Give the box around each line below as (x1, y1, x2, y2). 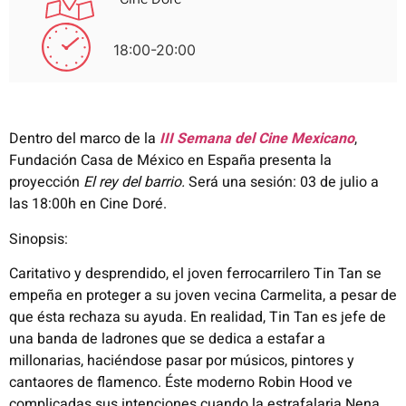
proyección (9, 171, 83, 194)
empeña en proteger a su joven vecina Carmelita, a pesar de (9, 285, 397, 307)
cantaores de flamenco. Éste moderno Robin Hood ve (9, 372, 353, 394)
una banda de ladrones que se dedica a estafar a (9, 328, 325, 351)
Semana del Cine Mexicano (177, 128, 354, 150)
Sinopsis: (9, 227, 68, 250)
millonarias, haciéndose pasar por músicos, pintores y (9, 350, 354, 372)
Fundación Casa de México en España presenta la (9, 150, 332, 172)
